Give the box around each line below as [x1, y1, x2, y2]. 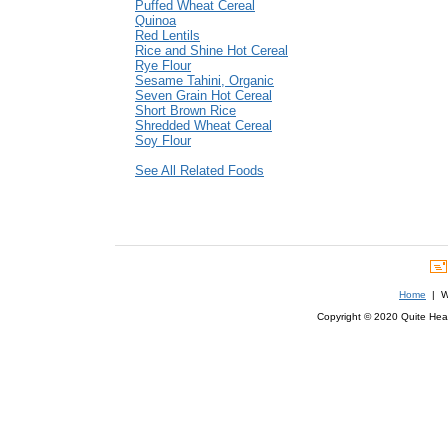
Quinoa [135, 13, 176, 29]
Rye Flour [135, 58, 191, 74]
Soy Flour [135, 133, 191, 149]
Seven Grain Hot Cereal [135, 88, 272, 104]
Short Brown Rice [135, 103, 236, 119]
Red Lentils [135, 28, 200, 44]
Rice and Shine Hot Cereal [135, 43, 288, 59]
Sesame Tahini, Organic [135, 73, 274, 89]
